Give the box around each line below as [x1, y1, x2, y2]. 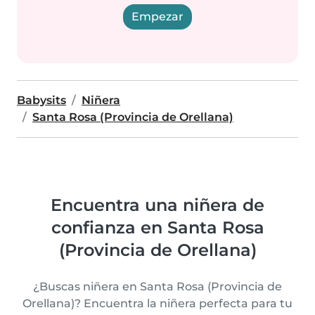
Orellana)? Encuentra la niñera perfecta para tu [22, 297, 292, 310]
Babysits [17, 94, 66, 107]
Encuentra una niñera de [51, 195, 264, 215]
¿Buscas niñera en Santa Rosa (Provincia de [33, 280, 282, 293]
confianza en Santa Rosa [51, 217, 264, 238]
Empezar [131, 10, 184, 23]
